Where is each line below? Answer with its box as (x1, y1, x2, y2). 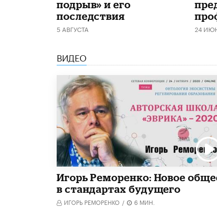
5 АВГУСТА (57, 24, 89, 34)
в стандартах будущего (57, 183, 181, 195)
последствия (57, 10, 125, 22)
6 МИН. (134, 197, 155, 206)
